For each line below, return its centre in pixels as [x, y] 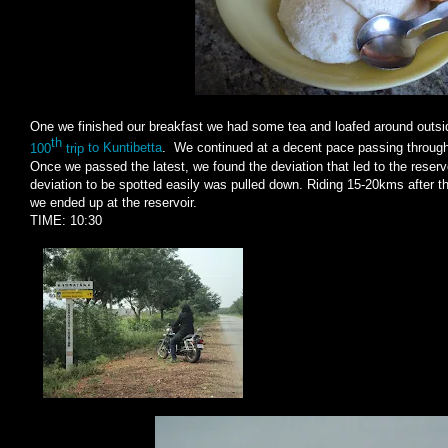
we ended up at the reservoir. [113, 202]
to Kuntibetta [123, 148]
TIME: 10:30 [66, 220]
